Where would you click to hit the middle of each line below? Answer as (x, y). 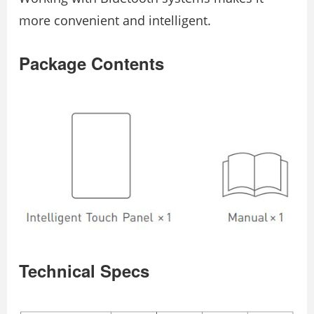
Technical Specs (84, 271)
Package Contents (91, 63)
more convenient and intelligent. (115, 20)
